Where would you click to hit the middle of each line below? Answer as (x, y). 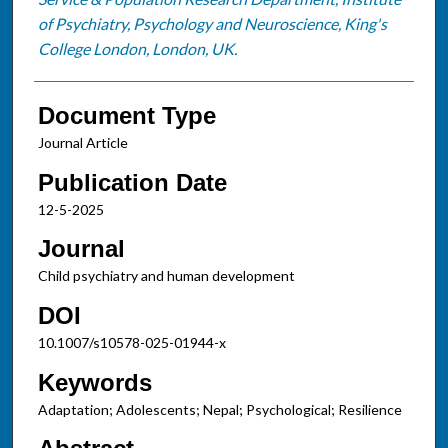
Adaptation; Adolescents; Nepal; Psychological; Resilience (219, 409)
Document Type (126, 115)
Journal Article (82, 142)
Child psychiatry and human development (166, 276)
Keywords (94, 382)
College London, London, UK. (137, 48)
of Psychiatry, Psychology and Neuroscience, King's (212, 23)
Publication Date (132, 182)
